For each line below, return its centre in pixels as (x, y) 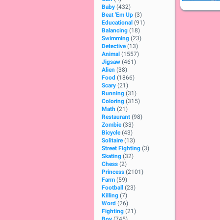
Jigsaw (111, 62)
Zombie (111, 125)
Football (112, 188)
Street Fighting (121, 148)
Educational (117, 23)
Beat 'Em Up (117, 15)
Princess (113, 172)
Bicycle (111, 133)
